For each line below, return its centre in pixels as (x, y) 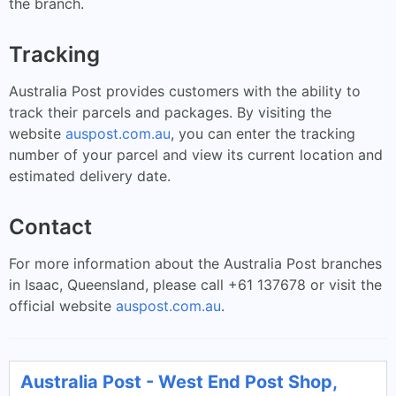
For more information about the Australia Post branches (195, 263)
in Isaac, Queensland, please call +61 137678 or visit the (195, 284)
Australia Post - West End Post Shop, (179, 381)
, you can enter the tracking (263, 133)
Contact (50, 226)
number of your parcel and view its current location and (196, 154)
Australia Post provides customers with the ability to (185, 91)
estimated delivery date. (90, 175)
